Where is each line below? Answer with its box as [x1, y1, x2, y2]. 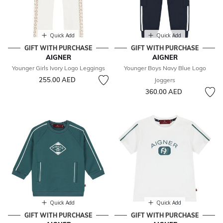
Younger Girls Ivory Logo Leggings [11, 64, 105, 72]
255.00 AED [38, 76, 76, 84]
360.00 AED [145, 88, 182, 96]
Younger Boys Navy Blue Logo [123, 64, 206, 72]
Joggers [154, 76, 175, 84]
